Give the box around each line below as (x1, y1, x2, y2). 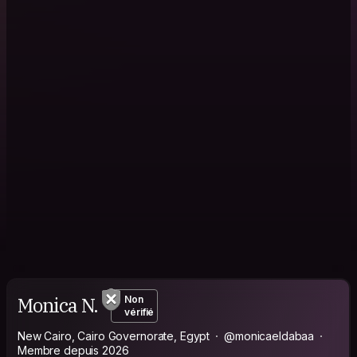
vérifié (124, 305, 155, 318)
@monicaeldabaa (224, 328, 315, 343)
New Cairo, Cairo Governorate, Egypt (18, 328, 210, 343)
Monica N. (18, 292, 99, 319)
